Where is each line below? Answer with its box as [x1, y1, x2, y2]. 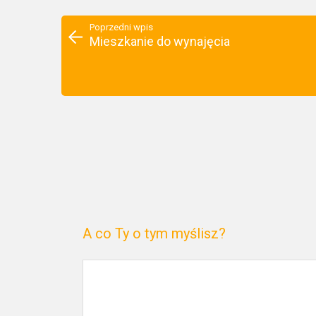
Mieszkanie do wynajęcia [90, 34, 230, 49]
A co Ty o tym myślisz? [83, 225, 226, 242]
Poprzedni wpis [90, 22, 153, 32]
